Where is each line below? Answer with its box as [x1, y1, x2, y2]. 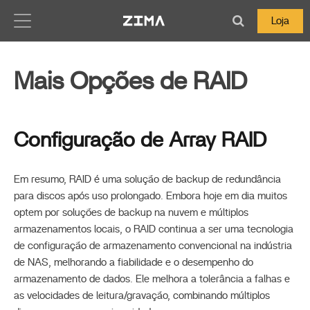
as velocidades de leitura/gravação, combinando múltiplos [14, 291, 270, 301]
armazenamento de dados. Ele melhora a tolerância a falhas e [14, 274, 290, 284]
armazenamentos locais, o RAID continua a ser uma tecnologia [14, 224, 293, 235]
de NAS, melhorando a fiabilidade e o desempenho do [14, 257, 253, 268]
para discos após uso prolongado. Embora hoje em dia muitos [14, 191, 287, 201]
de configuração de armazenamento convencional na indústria [14, 241, 292, 251]
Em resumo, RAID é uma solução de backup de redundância [14, 174, 281, 185]
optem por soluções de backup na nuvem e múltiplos [14, 208, 248, 218]
